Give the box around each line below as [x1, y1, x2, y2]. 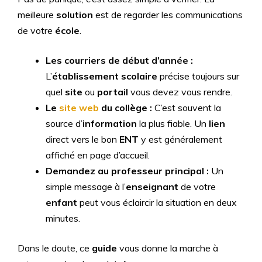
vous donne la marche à [117, 242, 218, 254]
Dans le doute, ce [18, 242, 92, 254]
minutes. [46, 212, 80, 224]
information [82, 118, 137, 129]
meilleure [18, 9, 56, 20]
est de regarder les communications [93, 9, 243, 20]
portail [97, 86, 128, 98]
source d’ [46, 118, 82, 129]
